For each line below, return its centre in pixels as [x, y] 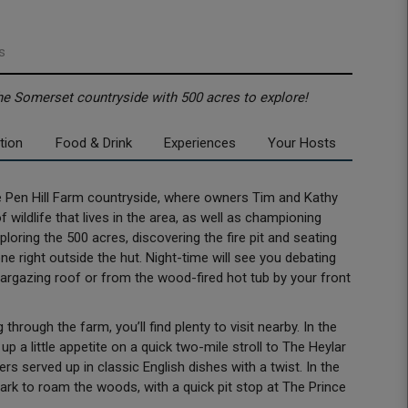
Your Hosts [301, 143]
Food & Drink [93, 143]
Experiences [199, 143]
